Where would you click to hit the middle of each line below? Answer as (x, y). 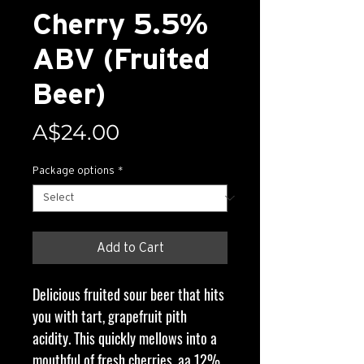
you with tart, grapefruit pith (110, 316)
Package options (74, 171)
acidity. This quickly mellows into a (125, 338)
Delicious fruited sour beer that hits (128, 294)
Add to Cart (130, 247)
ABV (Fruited (121, 60)
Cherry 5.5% (120, 25)
